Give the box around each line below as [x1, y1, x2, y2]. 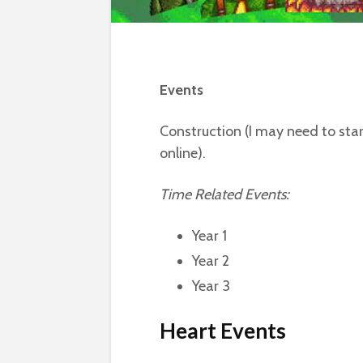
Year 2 [192, 252, 229, 270]
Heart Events [160, 318, 286, 344]
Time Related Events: [160, 186, 289, 203]
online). [160, 144, 206, 162]
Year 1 [192, 227, 227, 245]
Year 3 [192, 277, 230, 295]
